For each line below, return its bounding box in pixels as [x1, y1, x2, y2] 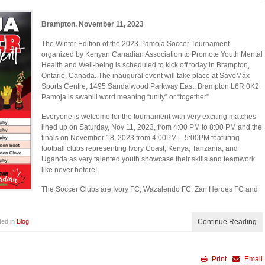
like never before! [41, 166, 97, 174]
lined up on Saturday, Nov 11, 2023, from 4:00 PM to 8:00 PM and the [41, 123, 262, 131]
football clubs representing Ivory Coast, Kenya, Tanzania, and [41, 144, 238, 153]
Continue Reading [198, 218, 257, 226]
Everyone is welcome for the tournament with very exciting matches [41, 112, 256, 121]
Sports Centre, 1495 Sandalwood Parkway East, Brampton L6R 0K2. [41, 82, 261, 91]
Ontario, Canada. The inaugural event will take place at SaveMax [41, 72, 250, 80]
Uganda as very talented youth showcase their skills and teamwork [41, 155, 255, 163]
